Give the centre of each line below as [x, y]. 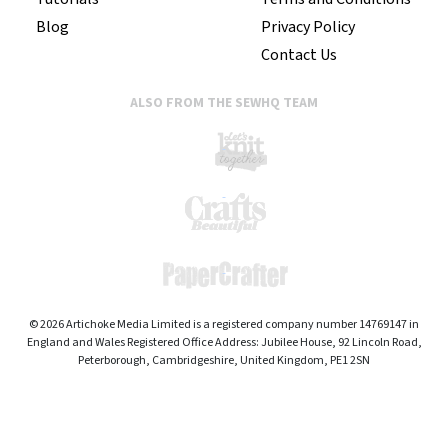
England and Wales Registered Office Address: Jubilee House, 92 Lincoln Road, [224, 342]
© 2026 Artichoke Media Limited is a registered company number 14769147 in [224, 324]
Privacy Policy [308, 26]
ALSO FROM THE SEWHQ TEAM [224, 102]
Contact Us [299, 54]
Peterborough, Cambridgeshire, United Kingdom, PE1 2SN [224, 360]
